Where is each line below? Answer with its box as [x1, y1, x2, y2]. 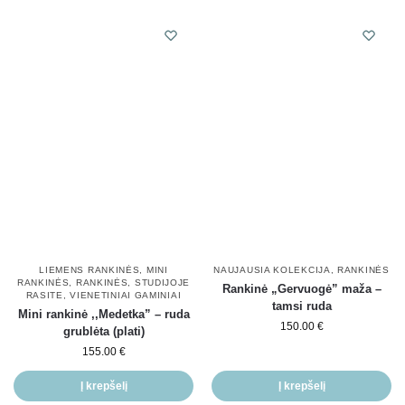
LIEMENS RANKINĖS [39, 264, 140, 275]
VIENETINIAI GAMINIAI [70, 289, 182, 300]
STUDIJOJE [134, 277, 191, 287]
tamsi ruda [271, 298, 332, 313]
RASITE [25, 289, 63, 300]
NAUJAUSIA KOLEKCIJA [213, 264, 331, 275]
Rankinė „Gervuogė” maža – [221, 281, 381, 296]
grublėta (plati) [62, 324, 145, 338]
